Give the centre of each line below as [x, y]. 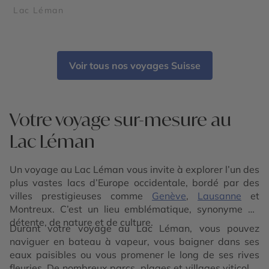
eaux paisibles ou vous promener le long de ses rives [134, 254]
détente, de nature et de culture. [81, 222]
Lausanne [219, 195]
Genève [169, 195]
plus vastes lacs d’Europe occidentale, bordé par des [134, 182]
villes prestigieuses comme [81, 195]
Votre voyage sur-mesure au [120, 119]
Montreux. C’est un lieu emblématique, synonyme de [134, 209]
